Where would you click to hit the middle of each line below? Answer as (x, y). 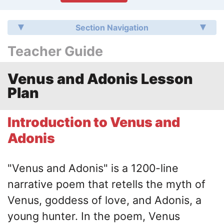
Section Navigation (112, 27)
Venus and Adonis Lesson (100, 79)
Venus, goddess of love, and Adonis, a (104, 200)
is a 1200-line (145, 168)
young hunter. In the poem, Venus (94, 216)
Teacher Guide (55, 51)
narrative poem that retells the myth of (106, 184)
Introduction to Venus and (94, 122)
